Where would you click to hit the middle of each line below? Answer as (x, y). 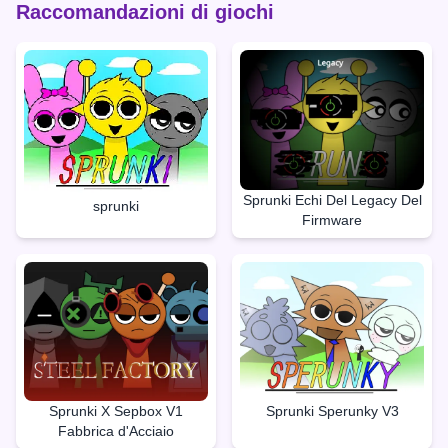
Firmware (332, 219)
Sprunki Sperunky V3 (332, 411)
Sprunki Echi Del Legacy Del (332, 199)
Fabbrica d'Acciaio (116, 431)
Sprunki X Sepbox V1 (116, 411)
